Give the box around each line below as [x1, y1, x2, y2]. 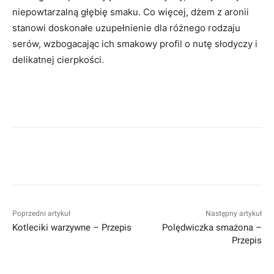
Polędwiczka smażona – [161, 221, 262, 233]
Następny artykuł [205, 209, 262, 218]
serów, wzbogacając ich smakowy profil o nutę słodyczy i [12, 37, 257, 50]
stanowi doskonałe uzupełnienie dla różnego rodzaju [12, 21, 240, 34]
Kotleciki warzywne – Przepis [12, 221, 131, 233]
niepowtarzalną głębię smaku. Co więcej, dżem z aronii [12, 6, 249, 18]
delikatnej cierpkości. [12, 53, 104, 65]
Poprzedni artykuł [12, 209, 70, 218]
